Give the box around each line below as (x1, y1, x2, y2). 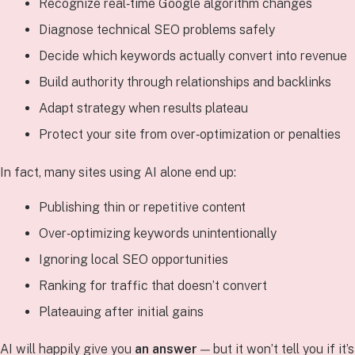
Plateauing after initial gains (38, 303, 204, 319)
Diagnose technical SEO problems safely (38, 22, 275, 38)
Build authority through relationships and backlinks (38, 74, 331, 90)
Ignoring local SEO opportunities (38, 251, 228, 267)
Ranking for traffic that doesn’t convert (38, 277, 267, 293)
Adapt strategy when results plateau (38, 101, 248, 116)
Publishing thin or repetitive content (38, 199, 246, 215)
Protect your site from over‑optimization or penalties (38, 127, 341, 143)
